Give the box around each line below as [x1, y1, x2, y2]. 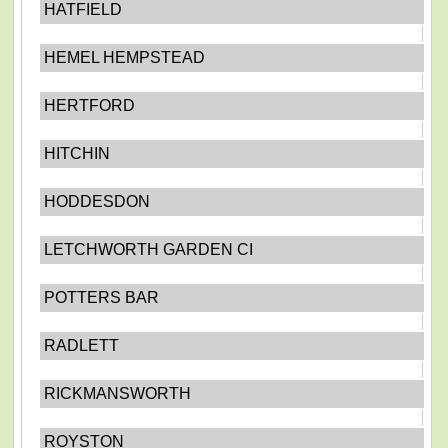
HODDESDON [43, 193, 150, 210]
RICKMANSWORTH [43, 385, 191, 402]
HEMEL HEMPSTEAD [43, 49, 205, 66]
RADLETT [43, 337, 119, 354]
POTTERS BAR [43, 289, 159, 306]
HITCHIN [43, 145, 110, 162]
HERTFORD [43, 97, 135, 114]
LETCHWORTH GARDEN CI [43, 241, 253, 258]
